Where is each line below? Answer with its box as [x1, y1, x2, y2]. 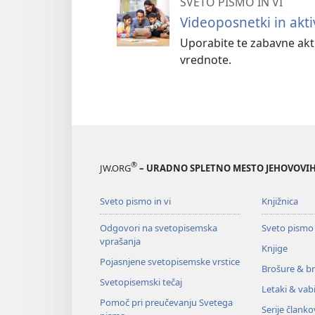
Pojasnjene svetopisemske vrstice [100, 255, 240, 268]
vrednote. [180, 51, 231, 67]
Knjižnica [261, 194, 298, 207]
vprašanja [100, 234, 141, 247]
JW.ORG [100, 161, 131, 174]
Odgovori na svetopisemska [100, 221, 217, 234]
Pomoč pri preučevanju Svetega [100, 295, 233, 309]
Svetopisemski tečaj [100, 275, 182, 288]
